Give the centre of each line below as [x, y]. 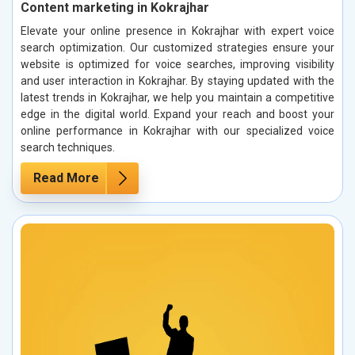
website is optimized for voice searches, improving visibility [177, 65]
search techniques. [68, 148]
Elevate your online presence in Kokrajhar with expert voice [177, 31]
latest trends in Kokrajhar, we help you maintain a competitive [177, 98]
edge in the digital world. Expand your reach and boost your [177, 115]
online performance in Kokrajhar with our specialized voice [177, 131]
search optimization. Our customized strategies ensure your [177, 48]
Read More [66, 178]
